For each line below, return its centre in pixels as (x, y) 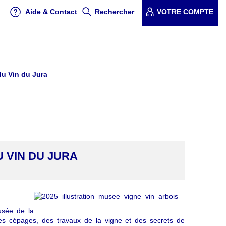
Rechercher (115, 12)
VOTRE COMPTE (185, 12)
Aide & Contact (51, 12)
